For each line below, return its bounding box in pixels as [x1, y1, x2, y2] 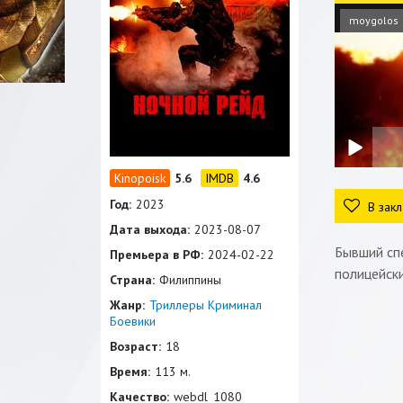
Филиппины [159, 272, 221, 288]
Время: [110, 363, 150, 380]
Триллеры [149, 297, 204, 313]
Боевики [110, 313, 156, 329]
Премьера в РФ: [110, 246, 203, 263]
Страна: [110, 272, 155, 288]
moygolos [349, 13, 399, 27]
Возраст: [110, 338, 161, 354]
